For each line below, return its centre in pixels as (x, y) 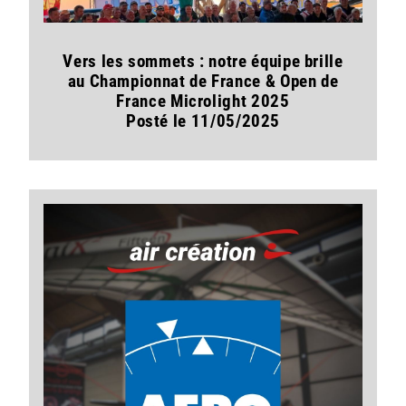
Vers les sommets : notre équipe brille (203, 62)
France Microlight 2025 (203, 101)
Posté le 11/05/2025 (203, 121)
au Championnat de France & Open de (203, 82)
